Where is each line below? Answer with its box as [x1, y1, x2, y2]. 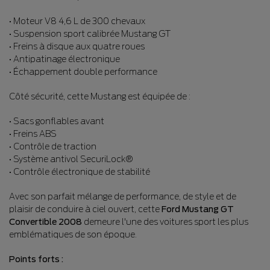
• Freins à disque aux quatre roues [9, 42, 145, 52]
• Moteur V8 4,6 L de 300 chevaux [9, 16, 145, 27]
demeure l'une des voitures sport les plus [82, 217, 248, 227]
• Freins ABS [9, 129, 57, 139]
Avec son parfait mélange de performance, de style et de [9, 192, 236, 202]
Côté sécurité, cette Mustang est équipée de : [9, 92, 190, 102]
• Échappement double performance [9, 67, 157, 77]
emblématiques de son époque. [9, 230, 137, 240]
